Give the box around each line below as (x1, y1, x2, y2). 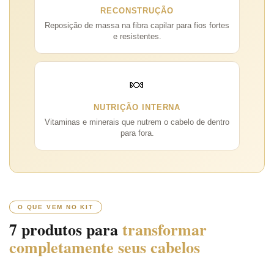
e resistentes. (113, 32, 161, 41)
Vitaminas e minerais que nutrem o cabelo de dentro (45, 117, 229, 127)
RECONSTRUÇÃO (100, 6, 174, 15)
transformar (122, 217, 207, 241)
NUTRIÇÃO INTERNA (93, 102, 181, 112)
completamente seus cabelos (9, 235, 200, 259)
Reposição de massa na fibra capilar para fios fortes (45, 21, 229, 30)
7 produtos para (9, 217, 122, 241)
